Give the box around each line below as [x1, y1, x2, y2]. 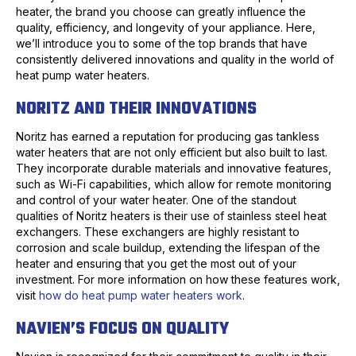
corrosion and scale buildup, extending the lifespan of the [16, 241, 320, 255]
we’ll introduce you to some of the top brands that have [16, 37, 308, 51]
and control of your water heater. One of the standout [16, 193, 296, 207]
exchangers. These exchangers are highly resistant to [16, 225, 300, 239]
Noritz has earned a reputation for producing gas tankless [16, 130, 319, 144]
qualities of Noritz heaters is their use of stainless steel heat [16, 209, 327, 223]
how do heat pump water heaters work [39, 288, 242, 303]
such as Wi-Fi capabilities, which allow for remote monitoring [16, 177, 331, 192]
